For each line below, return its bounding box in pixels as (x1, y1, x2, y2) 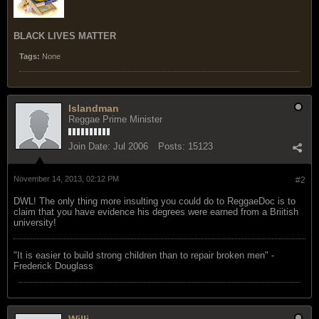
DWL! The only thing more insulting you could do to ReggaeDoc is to (14, 195, 296, 206)
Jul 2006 (113, 140, 148, 152)
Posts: (158, 140, 185, 152)
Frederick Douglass (14, 260, 93, 271)
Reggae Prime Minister (68, 113, 162, 125)
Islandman (68, 102, 119, 114)
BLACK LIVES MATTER (14, 30, 116, 41)
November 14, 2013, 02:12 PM (14, 174, 119, 183)
